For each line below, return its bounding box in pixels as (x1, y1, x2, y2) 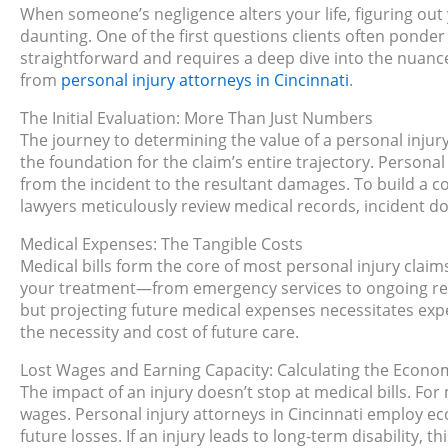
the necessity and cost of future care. (20, 321, 299, 344)
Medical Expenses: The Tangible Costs (20, 233, 303, 256)
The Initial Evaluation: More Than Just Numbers (20, 107, 373, 130)
